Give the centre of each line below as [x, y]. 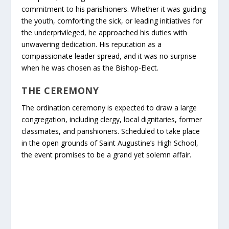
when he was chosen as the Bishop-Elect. [90, 67]
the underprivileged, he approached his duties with [105, 32]
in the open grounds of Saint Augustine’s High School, [110, 143]
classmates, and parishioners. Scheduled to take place [111, 131]
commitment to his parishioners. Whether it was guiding [114, 9]
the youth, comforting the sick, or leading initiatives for [112, 20]
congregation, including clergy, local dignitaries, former [112, 120]
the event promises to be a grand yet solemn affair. [107, 155]
